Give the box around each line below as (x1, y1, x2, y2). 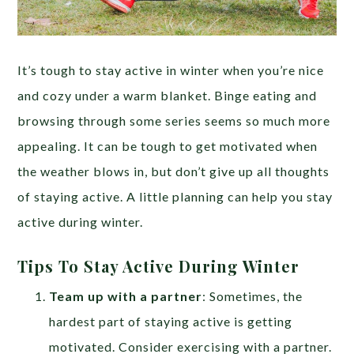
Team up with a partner (49, 288, 203, 303)
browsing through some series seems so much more (17, 112, 331, 128)
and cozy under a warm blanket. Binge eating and (17, 87, 318, 103)
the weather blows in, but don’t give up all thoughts (17, 163, 330, 179)
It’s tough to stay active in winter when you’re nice (17, 62, 325, 77)
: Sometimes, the (202, 288, 303, 303)
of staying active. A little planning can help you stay (17, 188, 333, 204)
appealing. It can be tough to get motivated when (17, 137, 318, 153)
